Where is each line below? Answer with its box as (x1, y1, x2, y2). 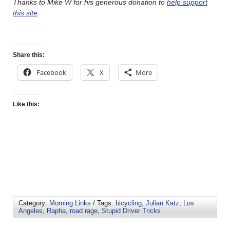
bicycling (116, 199, 142, 207)
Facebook (36, 68, 66, 78)
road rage (70, 206, 98, 215)
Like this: (13, 100, 40, 108)
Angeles (18, 206, 43, 215)
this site (13, 9, 37, 17)
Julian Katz (146, 199, 179, 207)
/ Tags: (91, 199, 116, 207)
